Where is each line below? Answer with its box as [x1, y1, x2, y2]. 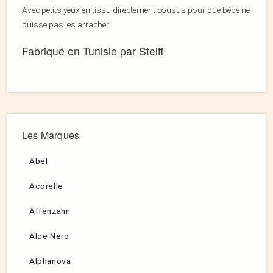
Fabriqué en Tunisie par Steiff [22, 43, 163, 59]
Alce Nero [29, 231, 69, 241]
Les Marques [22, 128, 80, 143]
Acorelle [29, 181, 63, 191]
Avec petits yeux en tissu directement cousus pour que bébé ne [22, 5, 250, 15]
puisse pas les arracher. [22, 19, 110, 30]
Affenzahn [29, 206, 71, 216]
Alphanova [29, 256, 71, 266]
